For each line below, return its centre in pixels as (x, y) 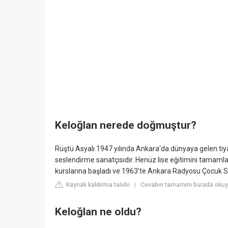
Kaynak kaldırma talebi (97, 184)
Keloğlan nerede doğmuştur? (126, 125)
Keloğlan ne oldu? (98, 212)
